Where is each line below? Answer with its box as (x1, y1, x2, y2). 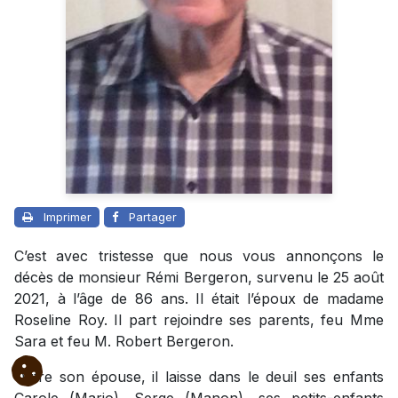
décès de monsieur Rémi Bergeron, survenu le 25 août (14, 267, 384, 286)
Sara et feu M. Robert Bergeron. (14, 331, 234, 350)
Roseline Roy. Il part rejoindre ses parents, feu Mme (14, 310, 384, 329)
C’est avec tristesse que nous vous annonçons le (14, 246, 384, 265)
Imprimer (44, 209, 92, 224)
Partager (129, 209, 177, 224)
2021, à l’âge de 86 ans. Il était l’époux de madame (14, 289, 384, 307)
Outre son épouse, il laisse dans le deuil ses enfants (14, 367, 384, 386)
